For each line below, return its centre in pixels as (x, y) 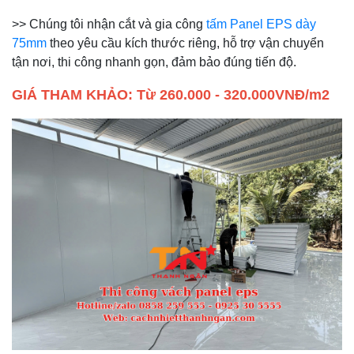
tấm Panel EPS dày (261, 24)
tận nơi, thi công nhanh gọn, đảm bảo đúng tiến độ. (154, 62)
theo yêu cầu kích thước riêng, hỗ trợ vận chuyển (185, 43)
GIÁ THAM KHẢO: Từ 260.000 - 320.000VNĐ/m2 (171, 95)
